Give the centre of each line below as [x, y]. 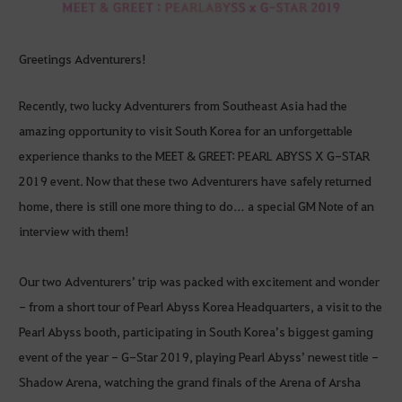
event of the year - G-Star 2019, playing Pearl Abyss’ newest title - [199, 357]
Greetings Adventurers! [83, 59]
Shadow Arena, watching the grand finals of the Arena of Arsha [190, 382]
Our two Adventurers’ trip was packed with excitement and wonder [199, 281]
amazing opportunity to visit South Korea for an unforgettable [186, 131]
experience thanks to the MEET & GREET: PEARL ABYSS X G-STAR [194, 156]
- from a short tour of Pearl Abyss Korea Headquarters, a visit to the [201, 306]
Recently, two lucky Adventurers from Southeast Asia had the [183, 105]
